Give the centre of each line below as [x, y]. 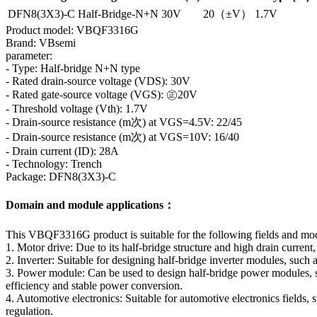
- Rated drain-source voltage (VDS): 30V [98, 81]
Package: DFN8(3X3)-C [61, 177]
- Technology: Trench [54, 164]
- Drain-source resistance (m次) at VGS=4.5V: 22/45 [124, 122]
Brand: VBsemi [41, 43]
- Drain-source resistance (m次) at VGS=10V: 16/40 [122, 137]
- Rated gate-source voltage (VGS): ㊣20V [102, 95]
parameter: [29, 56]
